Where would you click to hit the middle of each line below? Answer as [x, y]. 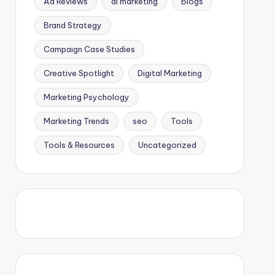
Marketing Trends [76, 121]
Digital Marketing [169, 73]
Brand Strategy [72, 25]
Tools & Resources [79, 145]
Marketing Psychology [86, 97]
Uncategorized [167, 145]
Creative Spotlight [79, 73]
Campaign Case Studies [89, 49]
